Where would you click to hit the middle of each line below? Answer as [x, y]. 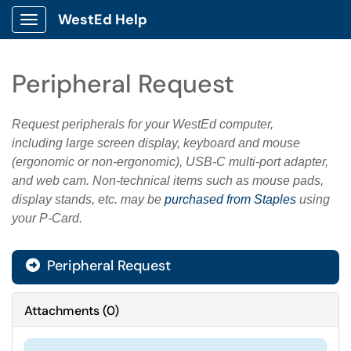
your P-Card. [47, 218]
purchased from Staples [230, 199]
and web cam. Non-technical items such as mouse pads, [168, 181]
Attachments [62, 311]
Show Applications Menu [90, 32]
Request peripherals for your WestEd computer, [143, 124]
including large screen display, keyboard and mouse [156, 143]
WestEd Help [103, 20]
